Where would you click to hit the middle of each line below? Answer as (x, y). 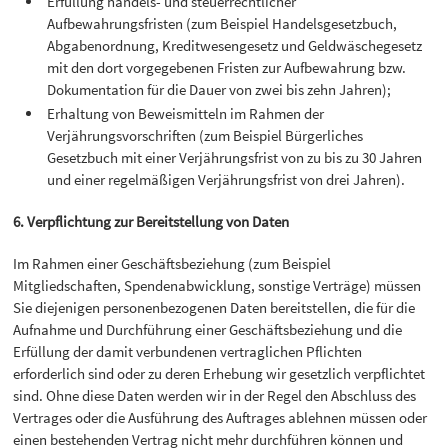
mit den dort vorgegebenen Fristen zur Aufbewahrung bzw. (227, 67)
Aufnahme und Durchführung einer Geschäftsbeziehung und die (208, 330)
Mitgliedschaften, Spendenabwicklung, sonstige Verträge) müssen (217, 286)
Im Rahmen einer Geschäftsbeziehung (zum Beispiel (172, 264)
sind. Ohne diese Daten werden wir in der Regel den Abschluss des (215, 396)
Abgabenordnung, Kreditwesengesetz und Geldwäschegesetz (235, 45)
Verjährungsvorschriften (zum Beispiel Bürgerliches (205, 135)
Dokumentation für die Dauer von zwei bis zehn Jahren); (219, 89)
